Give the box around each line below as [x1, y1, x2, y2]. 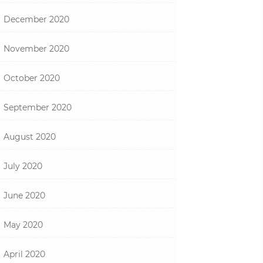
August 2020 [4, 131, 56, 142]
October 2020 [4, 73, 60, 83]
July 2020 [4, 161, 42, 171]
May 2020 [4, 220, 43, 230]
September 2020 [4, 102, 72, 113]
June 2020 [4, 190, 45, 201]
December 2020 [4, 14, 69, 25]
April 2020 [4, 249, 45, 259]
